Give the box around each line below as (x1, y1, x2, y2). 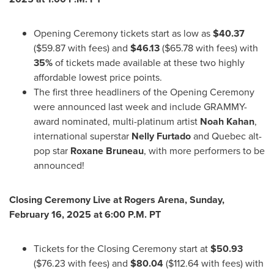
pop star (34, 144, 70, 158)
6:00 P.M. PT (105, 207, 161, 221)
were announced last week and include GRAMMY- (34, 100, 247, 114)
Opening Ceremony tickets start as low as (34, 26, 210, 40)
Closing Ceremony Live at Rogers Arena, (9, 193, 190, 207)
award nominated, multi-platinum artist (34, 114, 200, 128)
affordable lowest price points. (34, 70, 165, 84)
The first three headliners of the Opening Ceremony (34, 85, 254, 99)
